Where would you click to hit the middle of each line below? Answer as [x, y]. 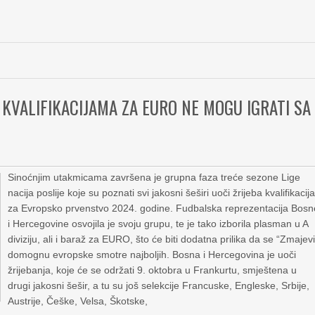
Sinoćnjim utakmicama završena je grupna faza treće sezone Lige [154, 177]
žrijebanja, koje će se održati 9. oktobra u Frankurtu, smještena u [153, 270]
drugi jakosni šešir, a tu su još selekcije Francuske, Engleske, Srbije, [159, 285]
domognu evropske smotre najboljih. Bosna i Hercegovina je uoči [152, 255]
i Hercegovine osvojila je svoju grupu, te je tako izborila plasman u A [158, 224]
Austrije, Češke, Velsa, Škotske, [78, 301]
